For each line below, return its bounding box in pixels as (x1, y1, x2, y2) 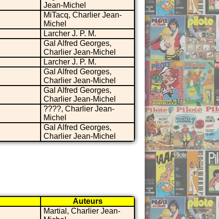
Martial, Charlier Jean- (44, 206, 120, 215)
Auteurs (72, 197, 103, 205)
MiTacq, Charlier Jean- (44, 10, 122, 19)
